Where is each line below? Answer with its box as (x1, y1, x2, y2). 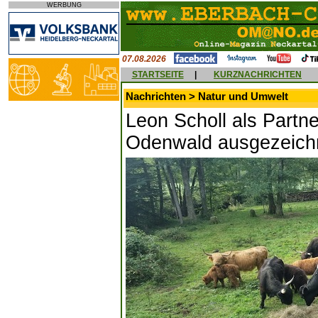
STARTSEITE (131, 70, 184, 79)
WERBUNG (46, 1, 82, 9)
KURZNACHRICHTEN (214, 70, 302, 79)
